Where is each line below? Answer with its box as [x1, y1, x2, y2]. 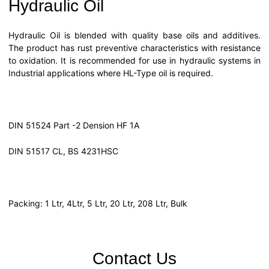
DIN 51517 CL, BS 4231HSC [8, 146, 118, 157]
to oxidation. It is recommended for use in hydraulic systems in [8, 55, 261, 65]
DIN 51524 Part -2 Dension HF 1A [8, 119, 139, 130]
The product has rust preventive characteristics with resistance [8, 43, 261, 53]
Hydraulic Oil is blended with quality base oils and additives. [8, 30, 261, 40]
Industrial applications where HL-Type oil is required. [8, 68, 213, 78]
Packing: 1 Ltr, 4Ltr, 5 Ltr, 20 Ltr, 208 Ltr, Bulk [8, 198, 187, 208]
